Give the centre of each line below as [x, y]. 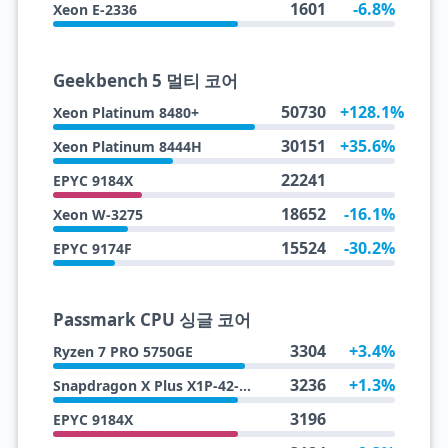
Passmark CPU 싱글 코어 [151, 319]
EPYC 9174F [92, 248]
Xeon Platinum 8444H [127, 146]
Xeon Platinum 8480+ [125, 112]
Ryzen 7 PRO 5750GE [122, 351]
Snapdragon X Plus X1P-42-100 [244, 385]
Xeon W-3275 [97, 214]
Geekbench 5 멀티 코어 [145, 80]
